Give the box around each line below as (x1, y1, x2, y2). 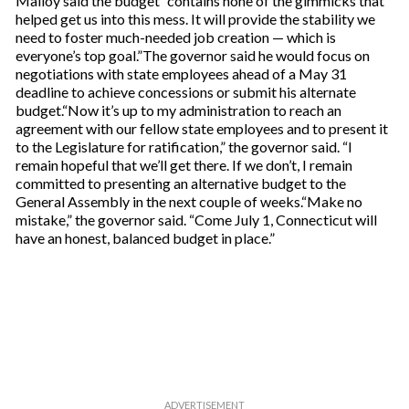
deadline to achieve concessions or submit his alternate (15, 83, 356, 100)
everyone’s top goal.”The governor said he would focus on (15, 47, 370, 64)
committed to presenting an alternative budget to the (15, 174, 346, 192)
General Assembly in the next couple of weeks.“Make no (15, 193, 362, 210)
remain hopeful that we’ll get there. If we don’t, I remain (15, 156, 352, 173)
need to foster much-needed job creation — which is (15, 28, 336, 46)
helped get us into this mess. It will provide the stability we (15, 10, 375, 27)
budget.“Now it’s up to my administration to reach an (15, 101, 341, 119)
